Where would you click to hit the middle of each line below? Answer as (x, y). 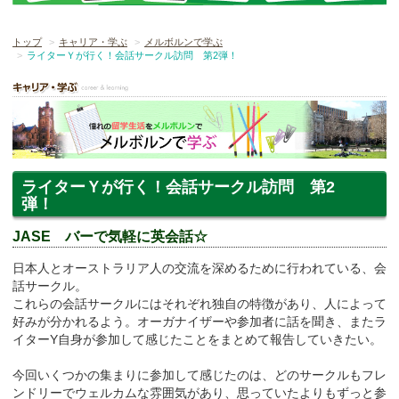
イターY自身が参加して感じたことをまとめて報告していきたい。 (197, 339)
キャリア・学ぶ (93, 41)
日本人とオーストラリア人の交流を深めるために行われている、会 (199, 268)
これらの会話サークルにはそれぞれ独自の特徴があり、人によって (199, 303)
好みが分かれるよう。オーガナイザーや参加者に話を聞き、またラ (199, 321)
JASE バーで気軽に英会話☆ (110, 237)
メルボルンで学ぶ (183, 41)
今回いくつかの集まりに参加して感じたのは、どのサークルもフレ (199, 375)
